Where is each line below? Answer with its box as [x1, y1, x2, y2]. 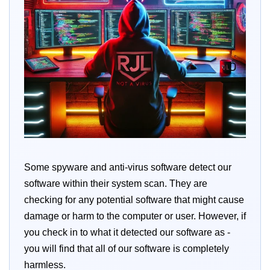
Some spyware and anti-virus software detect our [24, 162, 231, 173]
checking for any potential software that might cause [24, 195, 244, 206]
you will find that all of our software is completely [24, 243, 229, 254]
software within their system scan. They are [24, 178, 207, 189]
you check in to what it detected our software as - [24, 227, 230, 238]
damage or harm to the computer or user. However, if [24, 211, 246, 222]
